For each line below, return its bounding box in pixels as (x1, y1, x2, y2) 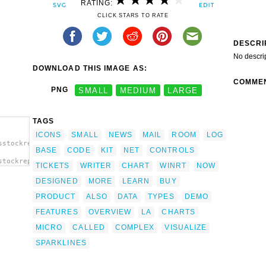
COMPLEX (115, 223, 155, 232)
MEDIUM (119, 85, 157, 95)
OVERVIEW (88, 207, 132, 216)
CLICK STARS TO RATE (97, 12, 169, 19)
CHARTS (161, 207, 195, 216)
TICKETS (36, 161, 70, 170)
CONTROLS (150, 145, 195, 154)
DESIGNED (36, 176, 78, 185)
